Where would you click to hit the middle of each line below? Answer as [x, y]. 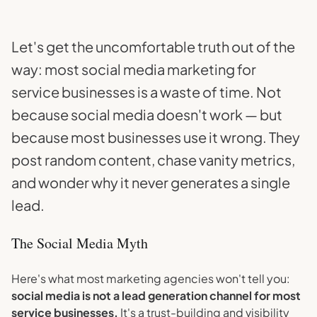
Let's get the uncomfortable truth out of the [153, 46]
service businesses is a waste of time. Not [146, 92]
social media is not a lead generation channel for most [156, 295]
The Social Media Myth [80, 243]
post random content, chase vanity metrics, [153, 160]
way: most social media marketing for [134, 69]
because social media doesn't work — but [147, 114]
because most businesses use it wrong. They [156, 137]
